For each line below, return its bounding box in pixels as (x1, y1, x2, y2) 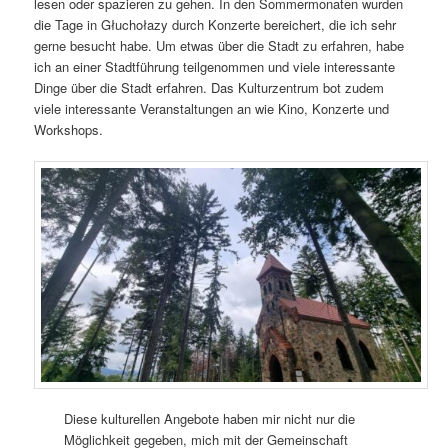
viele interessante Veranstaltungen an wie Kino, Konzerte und (34, 98, 390, 118)
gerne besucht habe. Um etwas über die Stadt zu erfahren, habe (34, 35, 405, 55)
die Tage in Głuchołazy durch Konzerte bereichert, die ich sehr (34, 14, 397, 34)
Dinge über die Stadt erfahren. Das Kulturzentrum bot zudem (34, 77, 385, 97)
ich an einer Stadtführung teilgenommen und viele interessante (34, 56, 396, 76)
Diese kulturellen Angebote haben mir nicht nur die (64, 409, 356, 429)
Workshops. (34, 119, 104, 139)
